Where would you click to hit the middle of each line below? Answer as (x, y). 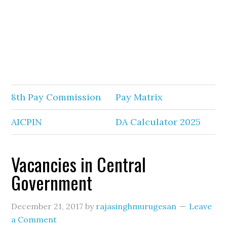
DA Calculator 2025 (158, 122)
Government (54, 182)
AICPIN (27, 122)
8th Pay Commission (56, 97)
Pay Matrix (139, 97)
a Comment (34, 219)
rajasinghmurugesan (136, 206)
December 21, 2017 (47, 206)
